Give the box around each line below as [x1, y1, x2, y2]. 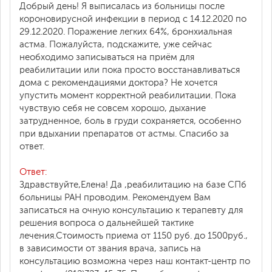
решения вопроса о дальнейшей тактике [19, 218, 194, 228]
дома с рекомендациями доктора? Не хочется [19, 78, 217, 87]
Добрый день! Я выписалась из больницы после [19, 1, 225, 11]
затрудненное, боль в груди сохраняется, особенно [19, 116, 241, 126]
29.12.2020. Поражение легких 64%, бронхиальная [19, 27, 232, 36]
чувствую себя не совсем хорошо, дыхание [19, 103, 206, 113]
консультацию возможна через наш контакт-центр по [19, 256, 250, 266]
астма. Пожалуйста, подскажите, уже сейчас [19, 39, 212, 49]
